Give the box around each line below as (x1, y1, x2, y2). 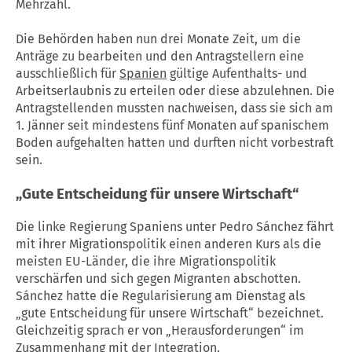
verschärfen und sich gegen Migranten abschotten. (16, 271, 301, 287)
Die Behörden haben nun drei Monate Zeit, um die (16, 31, 301, 46)
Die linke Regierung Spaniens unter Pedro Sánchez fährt (16, 219, 334, 235)
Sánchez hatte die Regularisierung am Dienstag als (16, 288, 305, 304)
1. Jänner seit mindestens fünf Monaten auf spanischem (16, 117, 329, 133)
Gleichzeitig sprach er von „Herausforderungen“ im (16, 323, 304, 339)
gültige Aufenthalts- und (167, 65, 307, 81)
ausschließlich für (16, 65, 119, 81)
